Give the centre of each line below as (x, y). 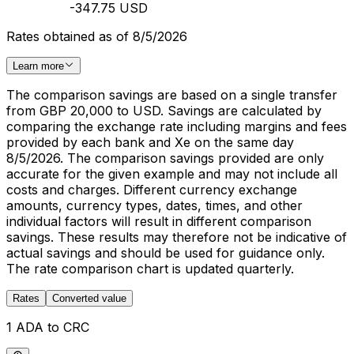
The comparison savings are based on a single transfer (172, 95)
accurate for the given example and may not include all (172, 174)
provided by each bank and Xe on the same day (150, 143)
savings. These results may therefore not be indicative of (177, 237)
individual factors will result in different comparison (159, 222)
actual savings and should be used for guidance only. (166, 253)
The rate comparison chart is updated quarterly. (150, 269)
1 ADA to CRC (48, 328)
